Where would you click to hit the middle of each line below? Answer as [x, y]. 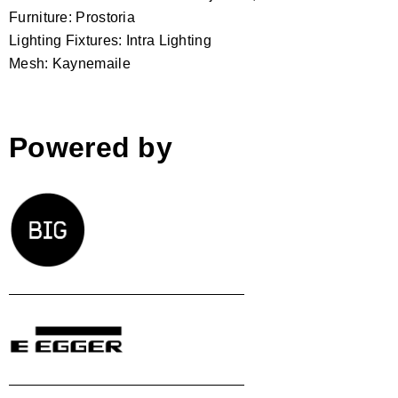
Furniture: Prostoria [72, 17]
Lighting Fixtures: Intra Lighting [110, 40]
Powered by [91, 147]
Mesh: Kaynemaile [70, 63]
